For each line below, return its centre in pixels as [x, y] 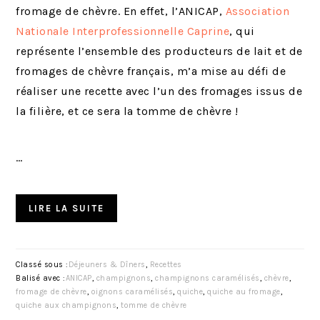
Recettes [166, 265]
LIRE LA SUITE [67, 209]
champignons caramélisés [207, 279]
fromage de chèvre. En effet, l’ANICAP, [121, 11]
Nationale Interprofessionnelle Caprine [123, 31]
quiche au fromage [244, 292]
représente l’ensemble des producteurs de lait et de [159, 51]
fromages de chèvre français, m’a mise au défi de [151, 71]
